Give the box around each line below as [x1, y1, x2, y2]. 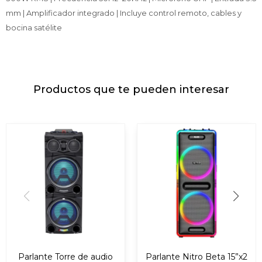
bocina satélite [6, 23, 62, 33]
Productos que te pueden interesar [33, 83, 229, 96]
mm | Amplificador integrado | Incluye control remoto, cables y [6, 8, 242, 18]
